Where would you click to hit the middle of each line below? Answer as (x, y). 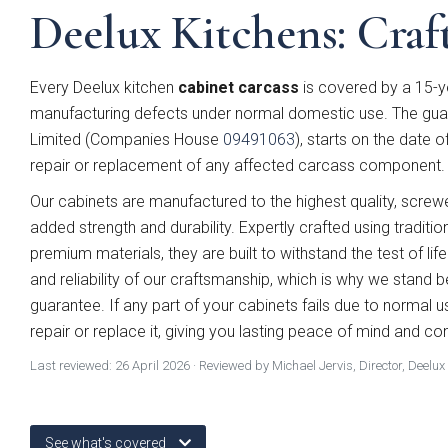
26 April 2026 (152, 365)
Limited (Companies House (126, 139)
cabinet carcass (238, 87)
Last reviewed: (72, 365)
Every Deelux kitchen (104, 87)
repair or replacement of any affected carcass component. (237, 165)
